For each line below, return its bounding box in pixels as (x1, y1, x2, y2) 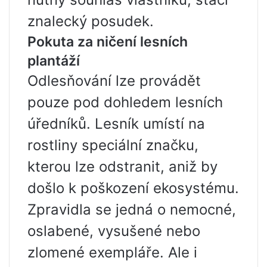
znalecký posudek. (27, 13, 154, 30)
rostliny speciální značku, (27, 136, 198, 154)
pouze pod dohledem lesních (27, 94, 223, 111)
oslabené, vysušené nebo (27, 222, 200, 240)
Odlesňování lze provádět (27, 72, 201, 90)
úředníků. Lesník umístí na (27, 115, 205, 133)
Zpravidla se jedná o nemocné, (27, 201, 236, 219)
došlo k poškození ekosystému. (27, 179, 239, 197)
